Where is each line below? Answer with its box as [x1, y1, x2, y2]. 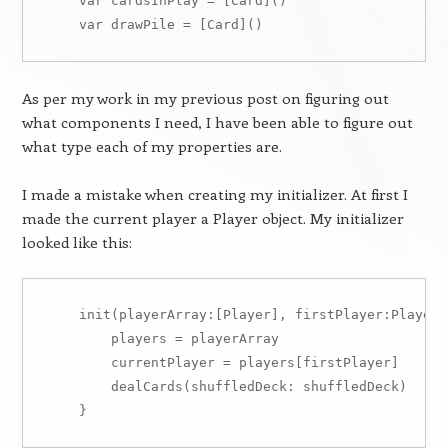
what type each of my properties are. [21, 136, 282, 156]
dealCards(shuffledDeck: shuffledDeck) [46, 379, 407, 394]
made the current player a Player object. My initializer [21, 208, 404, 228]
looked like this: [21, 232, 132, 252]
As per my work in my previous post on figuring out [21, 88, 389, 108]
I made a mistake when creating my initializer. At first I [21, 184, 408, 204]
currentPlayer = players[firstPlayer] [46, 355, 399, 370]
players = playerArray [46, 331, 279, 346]
